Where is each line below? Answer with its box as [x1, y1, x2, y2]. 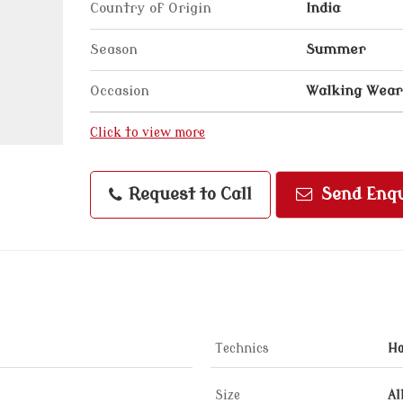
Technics [215, 342, 269, 355]
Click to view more [90, 126, 205, 139]
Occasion [90, 83, 149, 99]
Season [90, 41, 138, 58]
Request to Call [124, 185, 252, 204]
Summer [306, 41, 365, 58]
